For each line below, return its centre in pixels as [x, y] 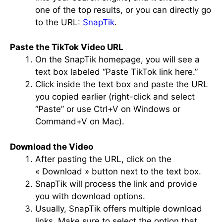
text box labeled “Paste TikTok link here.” [116, 72]
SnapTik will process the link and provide [116, 184]
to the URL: [58, 22]
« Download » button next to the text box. [118, 171]
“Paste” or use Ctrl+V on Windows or [108, 109]
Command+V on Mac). [80, 121]
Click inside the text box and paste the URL [122, 84]
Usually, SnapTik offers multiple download [119, 208]
